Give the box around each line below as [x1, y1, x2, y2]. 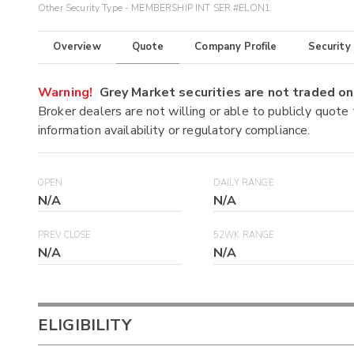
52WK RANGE [213, 229, 275, 242]
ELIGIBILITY [38, 314, 131, 336]
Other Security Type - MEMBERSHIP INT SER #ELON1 [38, 2, 271, 15]
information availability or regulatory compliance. [38, 121, 311, 139]
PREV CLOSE [38, 229, 92, 242]
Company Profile [194, 40, 277, 55]
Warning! [38, 83, 93, 101]
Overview [53, 40, 101, 55]
